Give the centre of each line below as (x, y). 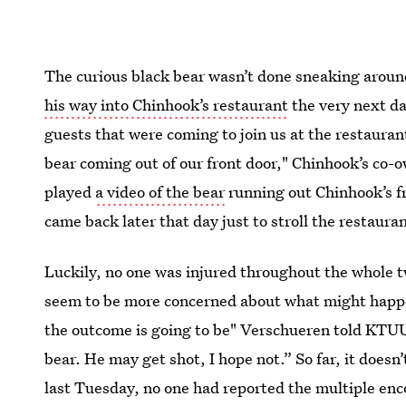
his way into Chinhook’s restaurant (167, 105)
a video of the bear (160, 192)
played (70, 192)
